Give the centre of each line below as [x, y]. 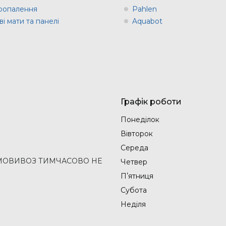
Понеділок [140, 120]
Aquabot [147, 21]
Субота [134, 190]
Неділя [133, 205]
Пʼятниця [137, 176]
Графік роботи [151, 102]
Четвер [134, 162]
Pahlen [145, 9]
